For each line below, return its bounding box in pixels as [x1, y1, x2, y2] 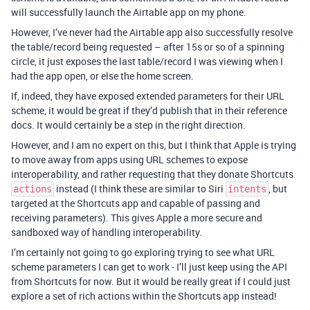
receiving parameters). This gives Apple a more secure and [11, 210, 262, 224]
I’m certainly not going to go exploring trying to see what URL [11, 245, 275, 259]
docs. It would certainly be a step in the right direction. [11, 118, 246, 131]
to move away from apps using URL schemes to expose [11, 152, 248, 166]
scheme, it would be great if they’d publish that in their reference [11, 103, 287, 117]
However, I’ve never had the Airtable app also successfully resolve [11, 25, 293, 39]
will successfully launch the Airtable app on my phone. [11, 5, 246, 19]
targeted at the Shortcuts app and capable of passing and [11, 196, 260, 210]
